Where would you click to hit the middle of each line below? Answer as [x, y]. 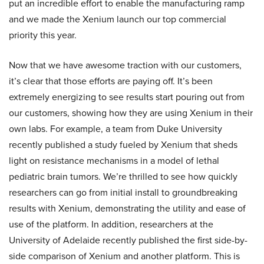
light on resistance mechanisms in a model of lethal [114, 161]
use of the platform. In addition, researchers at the [111, 224]
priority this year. [43, 35]
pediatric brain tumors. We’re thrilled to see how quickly [123, 176]
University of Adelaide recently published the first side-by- [128, 240]
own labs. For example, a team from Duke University [115, 129]
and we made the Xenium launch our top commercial [118, 19]
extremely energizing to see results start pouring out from [127, 97]
